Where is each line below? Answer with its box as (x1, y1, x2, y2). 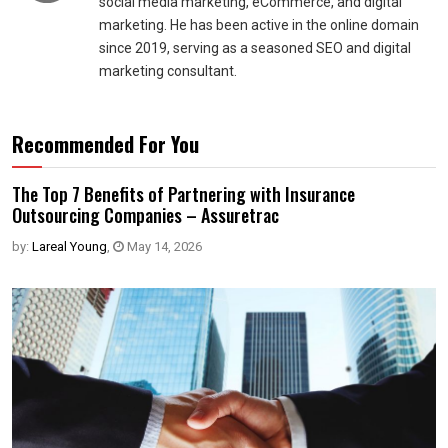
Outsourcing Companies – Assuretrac (12, 202, 279, 228)
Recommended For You (12, 129, 199, 159)
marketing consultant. (99, 63, 237, 79)
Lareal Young (32, 239, 107, 254)
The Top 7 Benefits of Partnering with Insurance (12, 181, 355, 207)
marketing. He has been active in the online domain (99, 17, 419, 33)
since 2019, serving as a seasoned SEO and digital (99, 40, 411, 56)
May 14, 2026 (124, 239, 202, 254)
